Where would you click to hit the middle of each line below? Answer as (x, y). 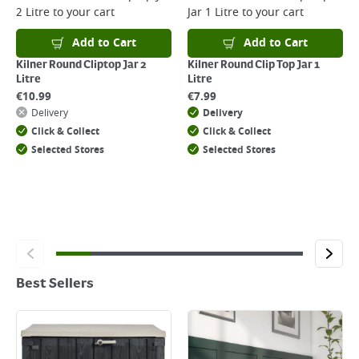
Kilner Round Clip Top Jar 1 (254, 65)
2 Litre (33, 12)
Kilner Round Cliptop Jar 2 (81, 65)
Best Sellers (55, 284)
